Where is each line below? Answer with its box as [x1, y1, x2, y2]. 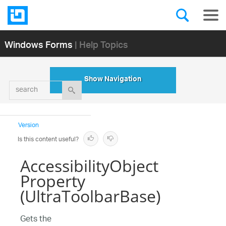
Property [20, 170, 85, 192]
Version [18, 119, 39, 132]
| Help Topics [74, 32, 128, 55]
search [45, 78, 71, 94]
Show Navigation [84, 73, 142, 87]
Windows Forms [4, 32, 73, 55]
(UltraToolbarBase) [20, 185, 160, 207]
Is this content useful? [18, 133, 79, 146]
